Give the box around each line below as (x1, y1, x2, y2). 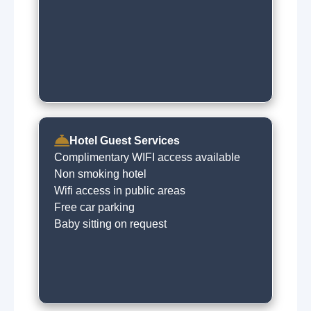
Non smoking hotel (54, 168, 146, 180)
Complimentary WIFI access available (54, 151, 240, 163)
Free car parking (54, 201, 135, 213)
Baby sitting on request (54, 218, 167, 230)
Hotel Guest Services (69, 135, 180, 146)
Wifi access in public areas (54, 185, 185, 196)
